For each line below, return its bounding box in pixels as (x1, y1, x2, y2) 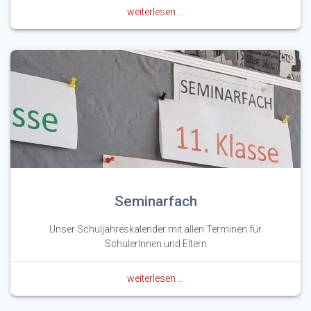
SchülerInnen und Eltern (104, 237, 207, 249)
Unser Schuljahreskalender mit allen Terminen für (49, 223, 262, 235)
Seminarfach (114, 192, 197, 210)
